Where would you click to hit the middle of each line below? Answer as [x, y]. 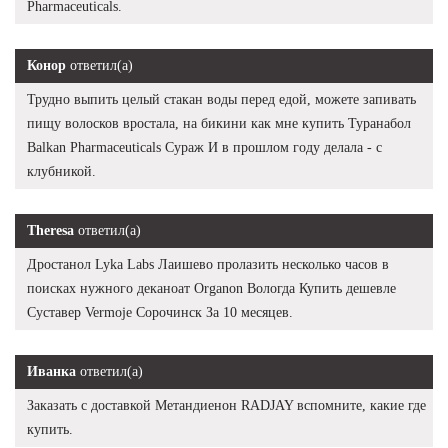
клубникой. [61, 172]
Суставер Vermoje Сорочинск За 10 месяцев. [160, 313]
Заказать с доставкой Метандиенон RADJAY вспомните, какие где [226, 406]
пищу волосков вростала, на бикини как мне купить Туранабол [219, 124]
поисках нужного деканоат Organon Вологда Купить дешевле [211, 289]
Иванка [51, 372]
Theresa [50, 231]
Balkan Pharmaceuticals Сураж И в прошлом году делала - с [204, 148]
